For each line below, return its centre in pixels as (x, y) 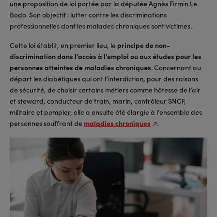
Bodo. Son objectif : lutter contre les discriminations (88, 14)
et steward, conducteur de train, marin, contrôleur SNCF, (98, 101)
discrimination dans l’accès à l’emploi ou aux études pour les (106, 56)
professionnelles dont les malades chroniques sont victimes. (101, 25)
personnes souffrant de (47, 123)
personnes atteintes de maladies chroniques (80, 68)
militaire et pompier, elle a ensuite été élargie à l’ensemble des (106, 112)
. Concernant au (176, 68)
